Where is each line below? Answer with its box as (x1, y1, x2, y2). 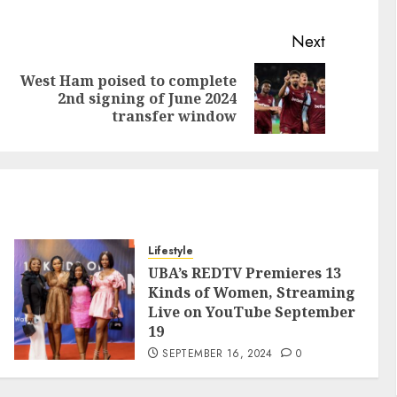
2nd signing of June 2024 (58, 89, 237, 109)
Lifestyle (147, 243, 193, 260)
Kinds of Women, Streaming (147, 283, 355, 303)
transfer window (112, 106, 237, 127)
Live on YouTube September (147, 302, 355, 323)
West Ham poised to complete (20, 71, 237, 91)
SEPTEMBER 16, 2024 (162, 346, 273, 362)
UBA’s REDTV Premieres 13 (147, 263, 341, 284)
